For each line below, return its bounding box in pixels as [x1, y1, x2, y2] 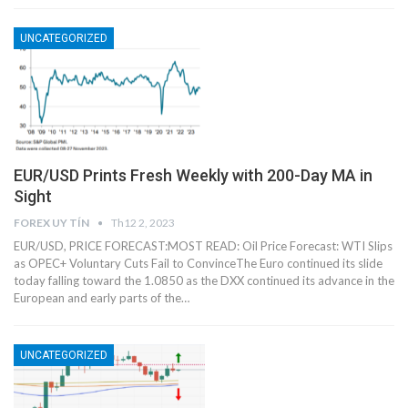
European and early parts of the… [14, 290, 189, 305]
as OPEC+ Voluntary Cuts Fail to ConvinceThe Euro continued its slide [14, 255, 382, 270]
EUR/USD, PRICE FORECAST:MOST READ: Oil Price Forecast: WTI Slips [14, 238, 393, 253]
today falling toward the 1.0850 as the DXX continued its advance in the [14, 272, 394, 288]
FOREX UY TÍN [14, 215, 91, 229]
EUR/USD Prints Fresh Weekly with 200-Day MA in [14, 165, 372, 185]
